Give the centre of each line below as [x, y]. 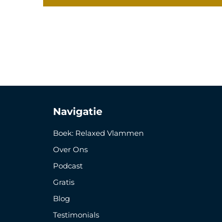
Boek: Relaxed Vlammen [98, 133]
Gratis [64, 182]
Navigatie [78, 112]
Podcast [68, 166]
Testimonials [76, 215]
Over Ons [70, 150]
